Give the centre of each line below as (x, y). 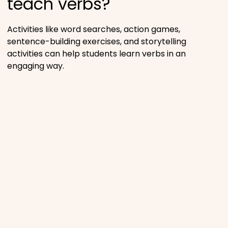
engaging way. (36, 66)
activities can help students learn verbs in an (96, 53)
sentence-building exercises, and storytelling (97, 41)
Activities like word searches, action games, (94, 29)
